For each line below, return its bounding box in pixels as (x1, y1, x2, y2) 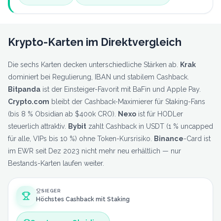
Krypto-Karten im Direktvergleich (8, 36, 182, 48)
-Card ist (184, 134, 211, 143)
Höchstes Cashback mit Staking (36, 196, 130, 203)
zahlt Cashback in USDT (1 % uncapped (86, 122, 213, 130)
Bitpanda (8, 85, 40, 93)
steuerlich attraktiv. (8, 122, 68, 130)
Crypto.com (8, 97, 49, 106)
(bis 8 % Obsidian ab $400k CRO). (8, 110, 118, 118)
